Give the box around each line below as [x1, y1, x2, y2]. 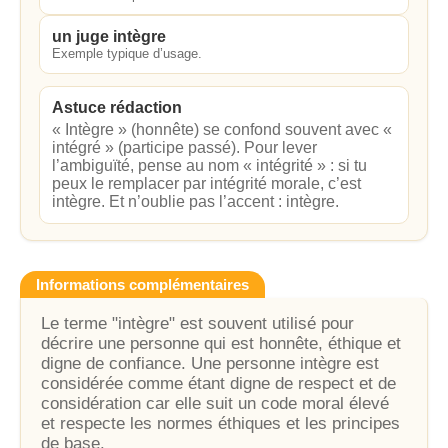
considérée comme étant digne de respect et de [41, 374, 396, 393]
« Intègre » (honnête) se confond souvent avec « [52, 121, 392, 138]
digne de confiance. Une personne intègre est [41, 354, 379, 373]
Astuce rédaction [52, 99, 182, 116]
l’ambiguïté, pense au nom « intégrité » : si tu [52, 157, 367, 174]
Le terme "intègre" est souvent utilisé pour [41, 314, 354, 333]
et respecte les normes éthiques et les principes [41, 414, 400, 433]
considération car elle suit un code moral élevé [41, 394, 389, 413]
